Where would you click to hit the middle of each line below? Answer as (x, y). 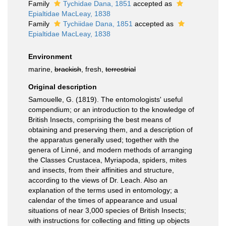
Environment (50, 56)
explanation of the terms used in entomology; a (103, 190)
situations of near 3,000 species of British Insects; (107, 210)
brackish (68, 69)
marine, (41, 69)
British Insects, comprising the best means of (100, 120)
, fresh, (93, 69)
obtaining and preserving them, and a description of (110, 130)
